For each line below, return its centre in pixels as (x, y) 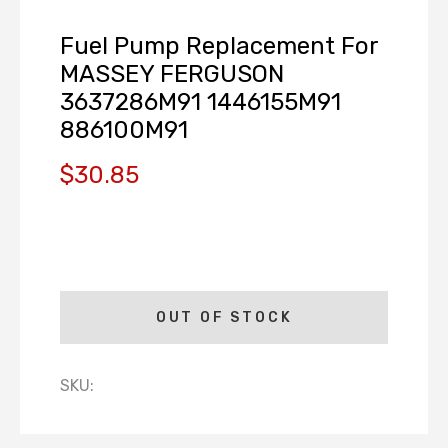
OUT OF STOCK (224, 317)
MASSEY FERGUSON (172, 74)
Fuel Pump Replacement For (219, 46)
